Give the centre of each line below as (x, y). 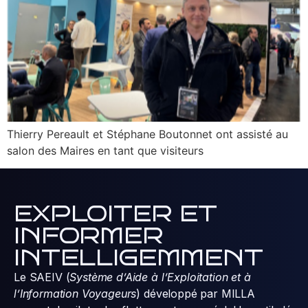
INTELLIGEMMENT (139, 258)
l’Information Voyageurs (75, 294)
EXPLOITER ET (115, 214)
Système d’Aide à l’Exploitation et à (160, 277)
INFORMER (88, 236)
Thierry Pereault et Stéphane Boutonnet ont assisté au (147, 134)
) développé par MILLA (196, 294)
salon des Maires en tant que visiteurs (105, 151)
